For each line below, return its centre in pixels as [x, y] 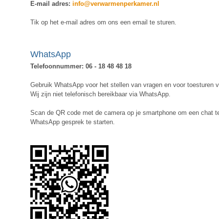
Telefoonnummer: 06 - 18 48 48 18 [81, 66]
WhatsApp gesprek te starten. [73, 122]
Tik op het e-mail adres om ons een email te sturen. [103, 22]
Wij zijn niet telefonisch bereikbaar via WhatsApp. [100, 94]
